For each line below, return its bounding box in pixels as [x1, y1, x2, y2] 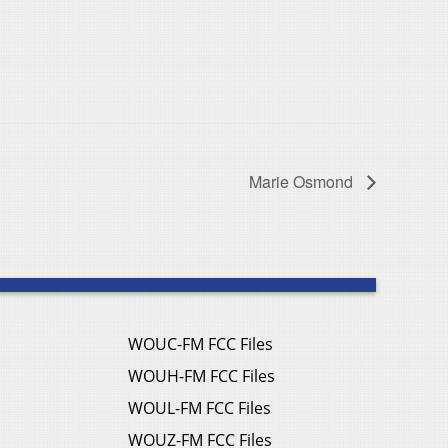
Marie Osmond [249, 169, 357, 193]
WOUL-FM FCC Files [128, 396, 271, 419]
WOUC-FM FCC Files [128, 332, 273, 355]
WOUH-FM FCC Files [128, 364, 275, 387]
